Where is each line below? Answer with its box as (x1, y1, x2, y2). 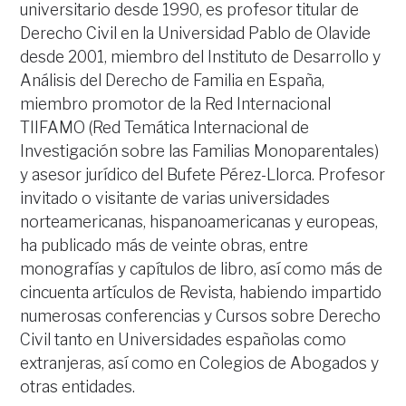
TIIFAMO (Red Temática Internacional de (20, 118, 310, 137)
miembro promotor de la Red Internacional (20, 94, 332, 113)
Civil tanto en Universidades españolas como (20, 330, 347, 349)
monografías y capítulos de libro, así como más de (20, 259, 383, 278)
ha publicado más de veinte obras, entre (20, 236, 309, 255)
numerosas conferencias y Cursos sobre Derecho (20, 306, 382, 325)
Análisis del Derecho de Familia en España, (20, 71, 325, 90)
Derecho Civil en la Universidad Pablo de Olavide (20, 24, 372, 43)
